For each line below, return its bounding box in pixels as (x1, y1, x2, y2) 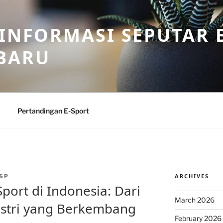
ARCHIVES (174, 172, 209, 180)
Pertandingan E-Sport (17, 106, 89, 115)
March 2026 (174, 196, 215, 204)
